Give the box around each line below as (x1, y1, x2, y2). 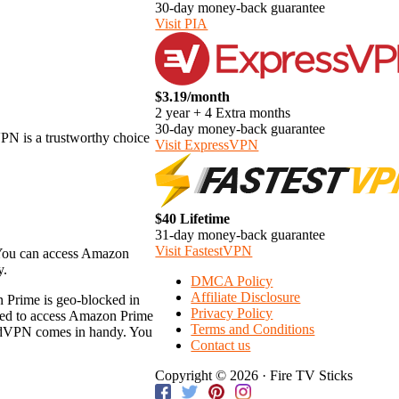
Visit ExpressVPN (155, 137, 259, 153)
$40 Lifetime (155, 211, 231, 227)
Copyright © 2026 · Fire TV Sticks (155, 368, 354, 384)
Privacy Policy (191, 305, 273, 322)
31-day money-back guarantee (155, 227, 326, 243)
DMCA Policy (191, 273, 273, 289)
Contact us (191, 338, 251, 354)
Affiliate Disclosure (191, 289, 301, 305)
